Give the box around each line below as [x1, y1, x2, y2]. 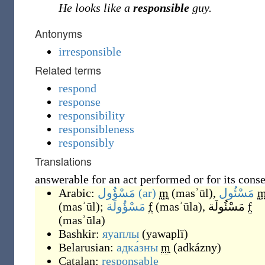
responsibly [59, 136, 114, 149]
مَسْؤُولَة [106, 200, 146, 213]
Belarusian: [59, 241, 117, 254]
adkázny [177, 241, 217, 254]
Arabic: [59, 186, 98, 199]
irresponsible [59, 45, 121, 58]
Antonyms [35, 25, 82, 41]
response [59, 95, 101, 108]
